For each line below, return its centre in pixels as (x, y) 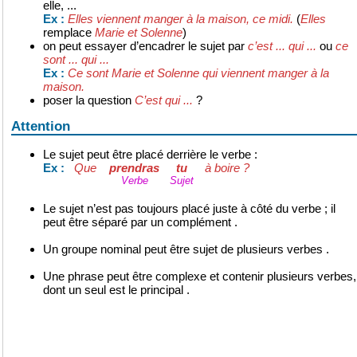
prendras (134, 168)
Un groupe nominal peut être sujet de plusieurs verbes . (186, 249)
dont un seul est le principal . (116, 290)
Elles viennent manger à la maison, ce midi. (180, 19)
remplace (69, 33)
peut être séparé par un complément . (140, 222)
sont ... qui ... (76, 60)
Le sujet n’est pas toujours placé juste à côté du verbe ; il (189, 209)
